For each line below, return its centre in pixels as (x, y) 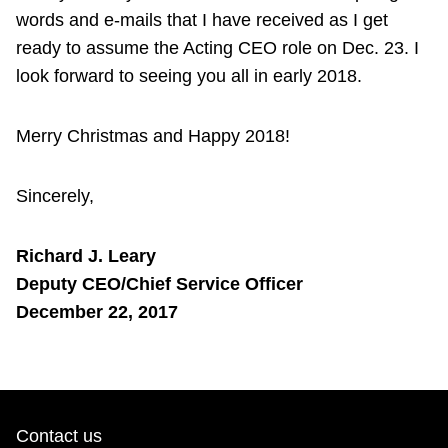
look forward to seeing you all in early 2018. (189, 76)
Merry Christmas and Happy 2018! (153, 136)
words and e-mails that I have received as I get (202, 20)
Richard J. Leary (86, 256)
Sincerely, (55, 196)
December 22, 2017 (97, 312)
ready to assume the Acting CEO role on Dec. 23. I (217, 48)
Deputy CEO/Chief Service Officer (159, 284)
